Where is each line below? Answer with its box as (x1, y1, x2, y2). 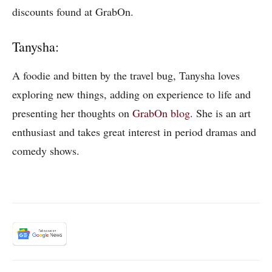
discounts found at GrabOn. (12, 4, 134, 19)
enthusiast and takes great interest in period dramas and (12, 124, 256, 139)
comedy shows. (12, 143, 80, 158)
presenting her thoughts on (12, 105, 132, 120)
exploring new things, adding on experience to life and (12, 86, 251, 101)
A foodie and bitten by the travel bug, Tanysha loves (12, 67, 240, 83)
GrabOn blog (132, 105, 190, 120)
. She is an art (190, 105, 251, 120)
